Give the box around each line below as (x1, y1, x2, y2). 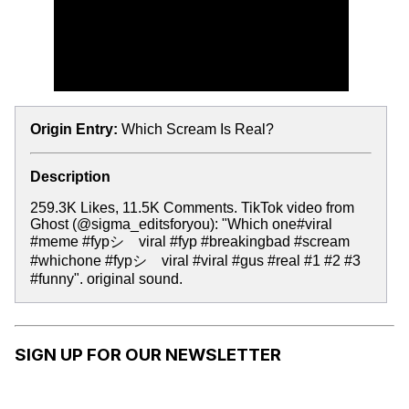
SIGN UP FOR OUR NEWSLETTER (15, 343, 281, 365)
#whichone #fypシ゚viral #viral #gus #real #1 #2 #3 (30, 253, 361, 268)
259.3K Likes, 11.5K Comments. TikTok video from (30, 200, 354, 215)
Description (30, 169, 110, 184)
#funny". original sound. (30, 271, 183, 287)
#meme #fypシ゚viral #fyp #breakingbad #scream (30, 234, 350, 249)
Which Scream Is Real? (121, 121, 274, 137)
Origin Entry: (30, 121, 118, 137)
